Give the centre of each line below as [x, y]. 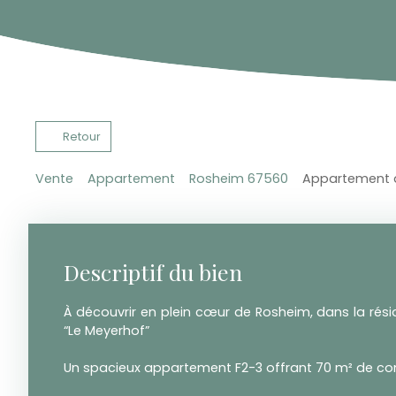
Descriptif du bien [153, 272]
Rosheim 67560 [239, 179]
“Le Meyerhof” [107, 331]
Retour [81, 136]
